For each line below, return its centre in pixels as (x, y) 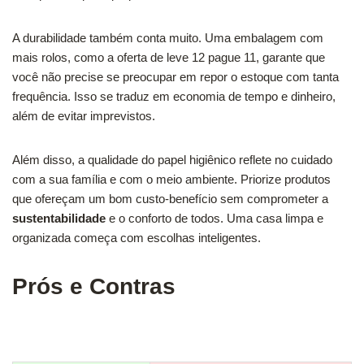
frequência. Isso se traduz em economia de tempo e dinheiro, (174, 96)
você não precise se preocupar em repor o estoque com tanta (175, 76)
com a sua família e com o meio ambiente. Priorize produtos (171, 179)
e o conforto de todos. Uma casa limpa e (214, 218)
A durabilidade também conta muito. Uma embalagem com (168, 37)
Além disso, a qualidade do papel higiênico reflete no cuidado (172, 159)
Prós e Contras (94, 286)
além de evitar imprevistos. (84, 115)
